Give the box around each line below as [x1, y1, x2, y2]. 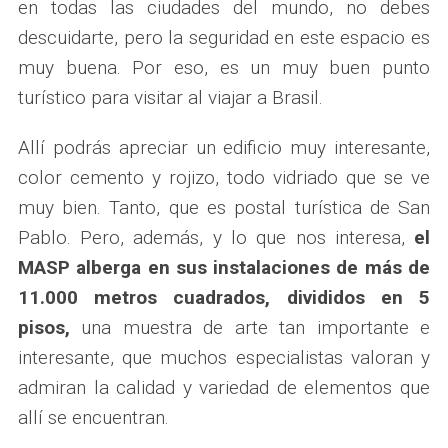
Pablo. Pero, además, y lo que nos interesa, [17, 225, 415, 249]
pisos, [17, 315, 70, 339]
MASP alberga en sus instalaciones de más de [17, 255, 431, 279]
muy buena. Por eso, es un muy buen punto [17, 55, 431, 79]
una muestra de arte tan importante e [69, 315, 431, 339]
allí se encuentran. [17, 405, 169, 429]
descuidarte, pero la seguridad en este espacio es [17, 25, 431, 49]
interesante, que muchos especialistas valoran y [17, 345, 431, 369]
